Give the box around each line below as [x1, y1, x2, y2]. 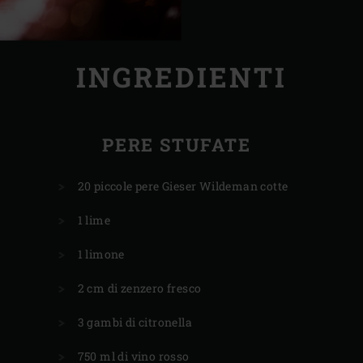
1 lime [77, 211, 111, 228]
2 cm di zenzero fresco [77, 280, 202, 296]
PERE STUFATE [102, 132, 251, 156]
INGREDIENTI [76, 58, 287, 95]
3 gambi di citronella [77, 314, 193, 330]
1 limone [77, 246, 125, 262]
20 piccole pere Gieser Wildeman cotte [77, 177, 288, 194]
